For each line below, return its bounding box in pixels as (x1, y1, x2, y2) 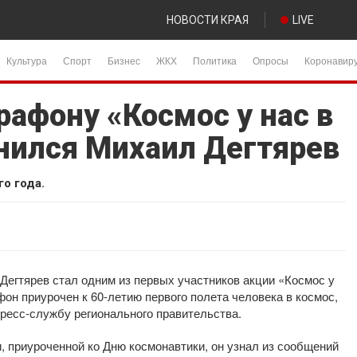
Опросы (253, 53, 288, 67)
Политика (193, 53, 237, 67)
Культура (6, 53, 47, 67)
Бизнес (108, 53, 140, 67)
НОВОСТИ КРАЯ (167, 14, 249, 26)
